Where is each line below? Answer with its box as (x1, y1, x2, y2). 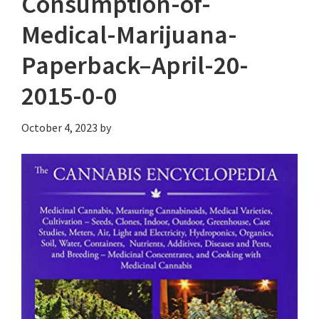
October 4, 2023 (21, 120, 98, 135)
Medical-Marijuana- (21, 18, 237, 51)
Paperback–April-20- (21, 48, 249, 81)
